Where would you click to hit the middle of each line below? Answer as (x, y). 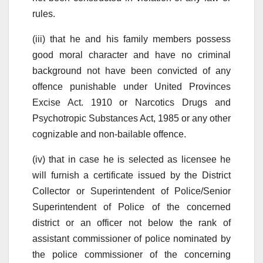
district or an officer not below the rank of (131, 222)
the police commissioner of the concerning (131, 254)
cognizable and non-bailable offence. (109, 134)
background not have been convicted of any (131, 70)
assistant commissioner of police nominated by (131, 238)
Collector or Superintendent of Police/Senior (131, 191)
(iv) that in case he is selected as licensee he (131, 159)
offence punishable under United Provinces (131, 86)
